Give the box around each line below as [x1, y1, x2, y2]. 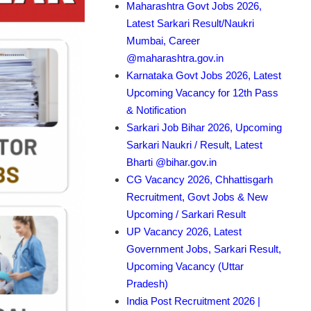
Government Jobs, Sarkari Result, [126, 242, 281, 255]
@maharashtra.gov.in [126, 51, 224, 64]
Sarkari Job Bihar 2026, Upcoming [126, 121, 282, 133]
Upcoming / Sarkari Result [126, 208, 246, 220]
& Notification [126, 103, 186, 116]
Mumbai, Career [126, 34, 200, 47]
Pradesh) [126, 277, 168, 289]
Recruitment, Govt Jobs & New [126, 190, 268, 203]
